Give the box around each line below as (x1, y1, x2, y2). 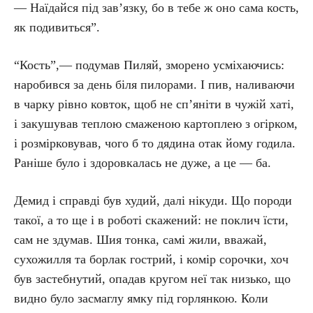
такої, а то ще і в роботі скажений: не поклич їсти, (14, 213, 289, 227)
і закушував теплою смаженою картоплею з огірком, (14, 117, 298, 131)
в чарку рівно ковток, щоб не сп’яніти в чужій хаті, (14, 97, 294, 111)
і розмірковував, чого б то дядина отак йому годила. (14, 136, 296, 150)
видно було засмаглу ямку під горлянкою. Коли (14, 291, 268, 305)
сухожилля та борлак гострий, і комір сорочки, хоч (14, 252, 289, 266)
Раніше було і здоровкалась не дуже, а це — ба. (14, 156, 271, 170)
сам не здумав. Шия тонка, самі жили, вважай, (14, 233, 267, 247)
